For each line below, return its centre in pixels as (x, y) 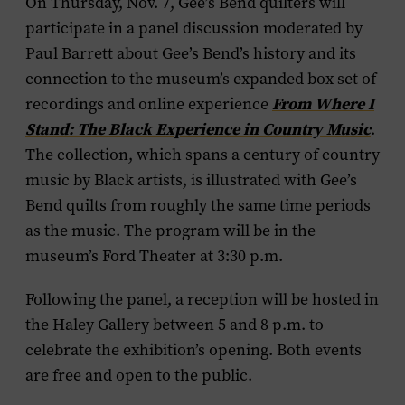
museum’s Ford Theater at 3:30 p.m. (154, 256)
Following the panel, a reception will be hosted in (202, 299)
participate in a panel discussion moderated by (194, 28)
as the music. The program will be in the (170, 231)
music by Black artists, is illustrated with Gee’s (191, 180)
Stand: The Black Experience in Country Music (198, 129)
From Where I (323, 104)
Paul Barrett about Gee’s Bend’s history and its (191, 53)
